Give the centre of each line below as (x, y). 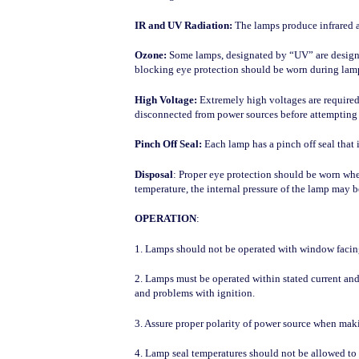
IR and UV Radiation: (183, 25)
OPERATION (165, 218)
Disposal (153, 174)
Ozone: (150, 55)
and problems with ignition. (194, 293)
